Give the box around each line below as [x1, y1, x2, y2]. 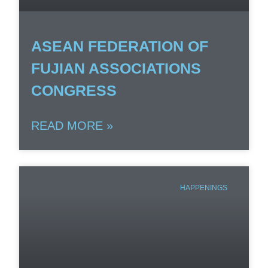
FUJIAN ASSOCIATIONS [31, 59, 202, 77]
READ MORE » [31, 118, 114, 132]
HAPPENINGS [180, 183, 228, 192]
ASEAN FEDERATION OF [31, 37, 209, 54]
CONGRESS [31, 81, 117, 99]
